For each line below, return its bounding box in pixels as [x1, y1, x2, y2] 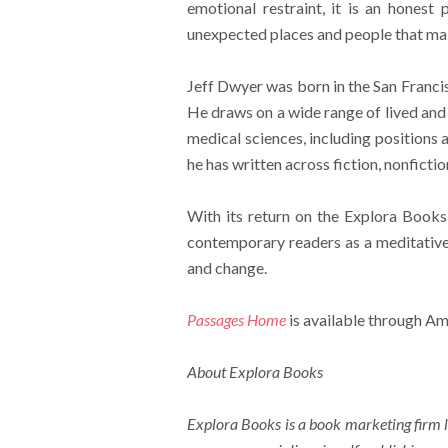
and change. [186, 258, 267, 277]
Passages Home [186, 310, 286, 329]
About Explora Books [186, 362, 326, 381]
